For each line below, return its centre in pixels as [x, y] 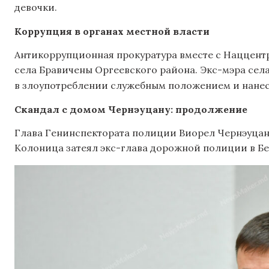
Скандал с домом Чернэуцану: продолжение [131, 109]
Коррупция [43, 31]
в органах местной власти [142, 31]
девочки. [36, 8]
